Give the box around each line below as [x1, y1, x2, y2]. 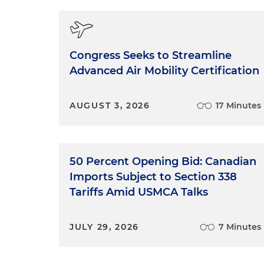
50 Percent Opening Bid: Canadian [70, 155, 256, 168]
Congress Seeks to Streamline [70, 49, 232, 62]
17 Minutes [216, 100, 262, 111]
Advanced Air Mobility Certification [70, 64, 259, 77]
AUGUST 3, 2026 [70, 100, 150, 111]
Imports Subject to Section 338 [70, 170, 237, 183]
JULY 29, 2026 [70, 222, 140, 232]
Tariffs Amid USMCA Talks [70, 186, 208, 199]
